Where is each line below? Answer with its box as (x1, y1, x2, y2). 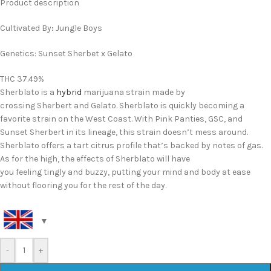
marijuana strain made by (82, 87, 185, 98)
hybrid (56, 87, 82, 98)
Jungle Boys (56, 23, 102, 34)
